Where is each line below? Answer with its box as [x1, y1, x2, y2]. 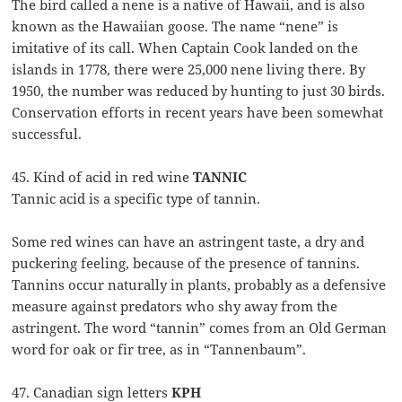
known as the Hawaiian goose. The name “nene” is [12, 17, 339, 36]
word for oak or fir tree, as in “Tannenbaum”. [12, 340, 307, 359]
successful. [12, 125, 83, 144]
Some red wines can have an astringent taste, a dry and [12, 232, 365, 251]
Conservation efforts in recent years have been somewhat [12, 103, 384, 122]
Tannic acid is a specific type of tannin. [12, 189, 261, 208]
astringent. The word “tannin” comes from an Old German [12, 319, 388, 337]
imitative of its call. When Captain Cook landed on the [12, 39, 359, 57]
